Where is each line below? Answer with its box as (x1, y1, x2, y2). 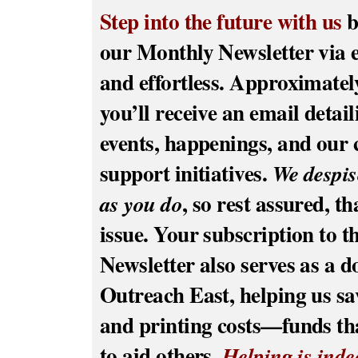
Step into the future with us (99, 5, 342, 37)
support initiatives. (99, 157, 272, 189)
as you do (99, 188, 183, 219)
